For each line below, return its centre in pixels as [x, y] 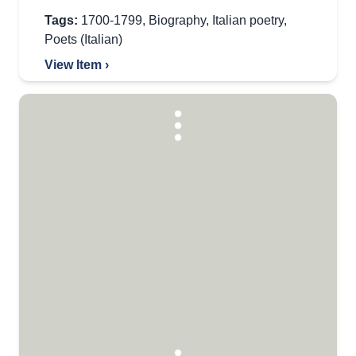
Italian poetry [248, 20]
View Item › [77, 65]
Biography [177, 20]
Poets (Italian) [83, 39]
